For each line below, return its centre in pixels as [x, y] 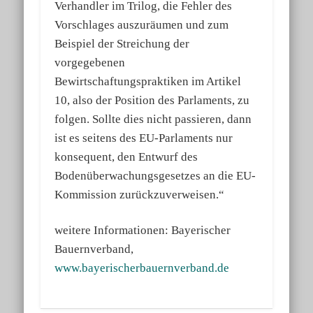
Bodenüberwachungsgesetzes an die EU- [155, 176]
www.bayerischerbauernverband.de [142, 268]
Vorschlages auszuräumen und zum [142, 25]
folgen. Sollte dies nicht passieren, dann [153, 119]
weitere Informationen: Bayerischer [143, 231]
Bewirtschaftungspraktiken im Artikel [148, 82]
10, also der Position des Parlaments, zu [152, 101]
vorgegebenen [90, 63]
